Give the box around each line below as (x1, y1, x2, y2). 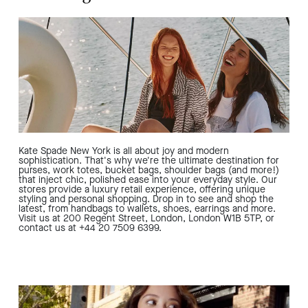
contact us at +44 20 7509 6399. (19, 221, 162, 235)
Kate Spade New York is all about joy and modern (19, 144, 229, 158)
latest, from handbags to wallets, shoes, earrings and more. (19, 202, 276, 216)
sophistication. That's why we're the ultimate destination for (19, 154, 279, 168)
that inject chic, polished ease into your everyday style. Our (19, 173, 277, 187)
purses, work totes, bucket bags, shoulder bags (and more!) (19, 164, 279, 177)
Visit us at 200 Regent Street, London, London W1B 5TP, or (19, 212, 274, 225)
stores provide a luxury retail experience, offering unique (19, 183, 265, 197)
